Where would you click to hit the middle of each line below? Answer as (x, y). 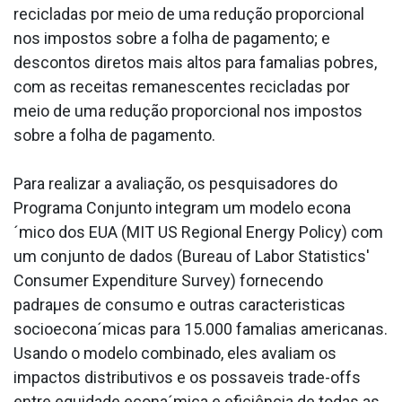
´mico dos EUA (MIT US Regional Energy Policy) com (198, 232)
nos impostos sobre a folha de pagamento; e (172, 39)
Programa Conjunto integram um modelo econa (182, 208)
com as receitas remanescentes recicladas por (182, 87)
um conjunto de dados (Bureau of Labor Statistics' (192, 257)
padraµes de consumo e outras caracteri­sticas (179, 305)
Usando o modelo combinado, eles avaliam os (175, 354)
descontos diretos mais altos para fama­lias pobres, (195, 63)
